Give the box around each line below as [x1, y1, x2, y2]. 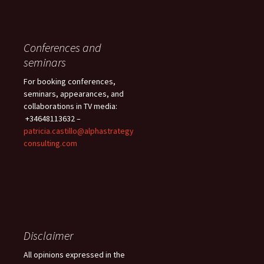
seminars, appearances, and [24, 88, 124, 99]
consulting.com [24, 137, 77, 148]
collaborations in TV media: [24, 100, 117, 111]
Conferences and [24, 39, 101, 55]
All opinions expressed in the [24, 249, 125, 260]
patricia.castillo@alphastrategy [24, 125, 134, 136]
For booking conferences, [24, 75, 115, 87]
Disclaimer [24, 227, 73, 243]
